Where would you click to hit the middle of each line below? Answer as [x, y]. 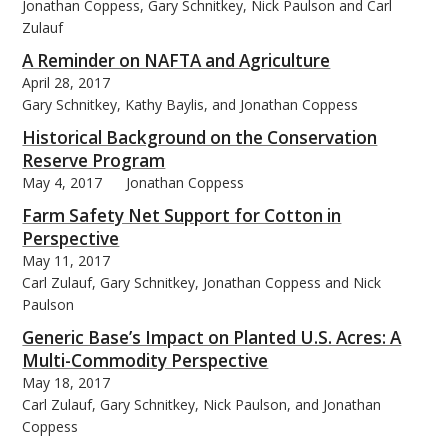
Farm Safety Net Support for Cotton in [182, 215]
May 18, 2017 [66, 382]
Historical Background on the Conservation [200, 137]
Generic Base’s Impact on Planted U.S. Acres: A [212, 337]
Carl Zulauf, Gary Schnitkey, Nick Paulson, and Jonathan [202, 404]
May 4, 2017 [62, 182]
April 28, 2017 [66, 82]
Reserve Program [94, 160]
